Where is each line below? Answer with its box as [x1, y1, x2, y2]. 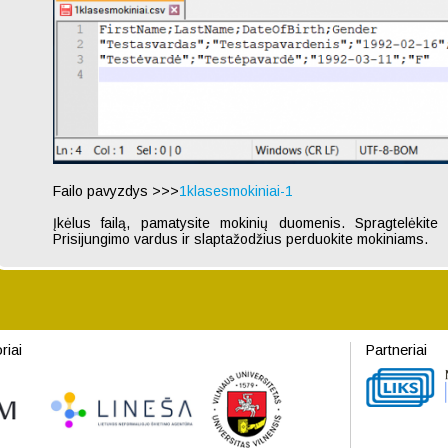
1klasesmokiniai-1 [179, 183, 293, 199]
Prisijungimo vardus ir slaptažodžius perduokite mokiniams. [53, 231, 428, 247]
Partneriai [366, 342, 427, 358]
